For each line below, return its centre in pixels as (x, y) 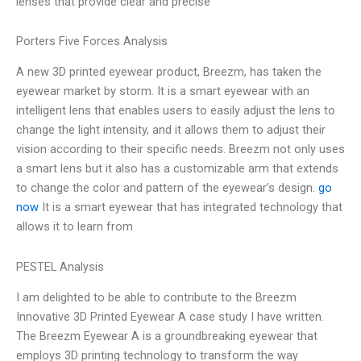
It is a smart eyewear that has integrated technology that (191, 207)
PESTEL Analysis (60, 267)
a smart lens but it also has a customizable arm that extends (177, 169)
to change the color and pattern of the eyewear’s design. (167, 188)
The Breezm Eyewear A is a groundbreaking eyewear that (167, 336)
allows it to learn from (75, 227)
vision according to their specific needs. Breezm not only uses (180, 149)
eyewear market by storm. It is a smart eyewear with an (163, 91)
